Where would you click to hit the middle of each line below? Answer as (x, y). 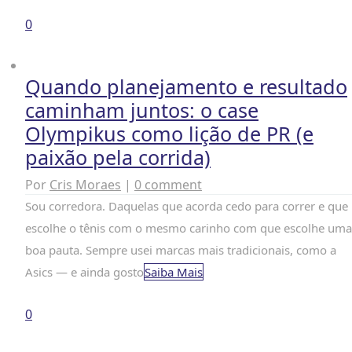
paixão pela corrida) (118, 157)
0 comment (168, 185)
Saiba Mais (174, 272)
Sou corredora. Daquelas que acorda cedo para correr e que (187, 206)
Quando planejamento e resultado (186, 86)
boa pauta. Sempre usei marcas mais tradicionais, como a (181, 250)
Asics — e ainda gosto (84, 272)
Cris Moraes (85, 185)
